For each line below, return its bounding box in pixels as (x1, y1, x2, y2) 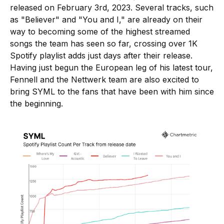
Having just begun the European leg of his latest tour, (10, 62, 213, 73)
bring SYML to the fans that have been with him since (10, 86, 214, 97)
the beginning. (10, 98, 63, 109)
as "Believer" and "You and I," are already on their (10, 14, 202, 25)
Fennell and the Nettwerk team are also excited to (10, 74, 199, 85)
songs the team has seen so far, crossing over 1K (10, 38, 197, 49)
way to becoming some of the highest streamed (10, 26, 190, 37)
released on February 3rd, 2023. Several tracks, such (10, 2, 213, 13)
